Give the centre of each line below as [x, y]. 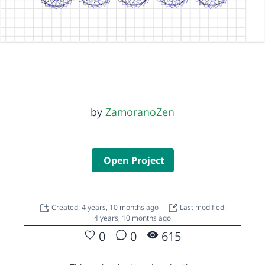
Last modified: [202, 207]
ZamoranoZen [140, 112]
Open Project [134, 160]
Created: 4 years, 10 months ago [106, 207]
